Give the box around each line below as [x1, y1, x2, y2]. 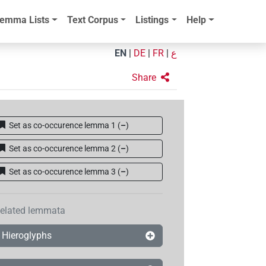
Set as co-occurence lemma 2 [9, 143, 116, 153]
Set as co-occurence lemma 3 [9, 166, 116, 176]
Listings [135, 14, 169, 26]
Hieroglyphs [1, 230, 52, 242]
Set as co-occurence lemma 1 [9, 120, 116, 130]
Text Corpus [66, 14, 118, 26]
